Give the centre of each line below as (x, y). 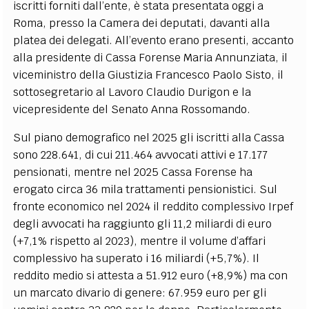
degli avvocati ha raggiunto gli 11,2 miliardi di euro (143, 223)
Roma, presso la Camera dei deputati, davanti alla (142, 23)
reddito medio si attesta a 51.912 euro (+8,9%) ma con (151, 275)
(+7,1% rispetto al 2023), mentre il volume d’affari (140, 241)
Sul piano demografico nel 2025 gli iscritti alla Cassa (149, 137)
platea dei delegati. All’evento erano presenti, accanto (154, 40)
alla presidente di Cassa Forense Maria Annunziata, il (151, 57)
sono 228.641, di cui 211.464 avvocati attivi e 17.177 (141, 154)
